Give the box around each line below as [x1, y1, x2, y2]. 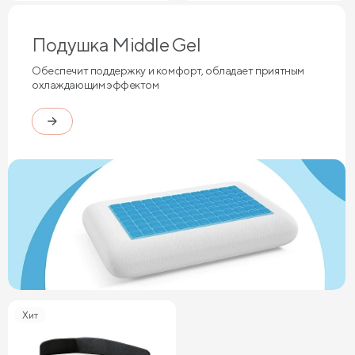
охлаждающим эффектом [32, 78, 159, 92]
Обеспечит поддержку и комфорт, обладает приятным [32, 64, 304, 78]
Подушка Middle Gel [32, 33, 201, 56]
